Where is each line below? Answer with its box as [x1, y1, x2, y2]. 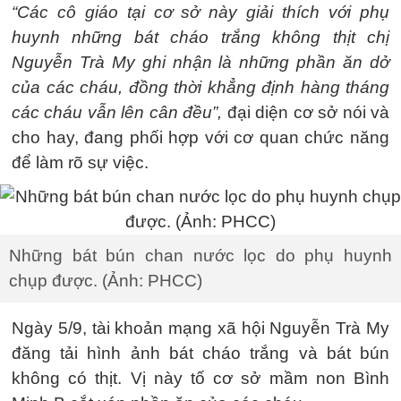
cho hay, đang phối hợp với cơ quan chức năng [12, 128, 389, 147]
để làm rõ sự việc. [12, 153, 149, 172]
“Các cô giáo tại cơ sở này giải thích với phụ [12, 3, 389, 21]
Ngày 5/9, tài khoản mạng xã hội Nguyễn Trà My [12, 319, 389, 337]
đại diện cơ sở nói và [222, 103, 390, 122]
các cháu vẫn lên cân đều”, [12, 103, 223, 122]
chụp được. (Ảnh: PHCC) [9, 271, 202, 290]
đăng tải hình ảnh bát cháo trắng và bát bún [12, 344, 389, 363]
